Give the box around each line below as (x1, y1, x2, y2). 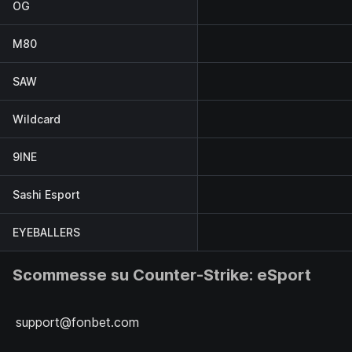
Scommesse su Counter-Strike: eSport (13, 266, 311, 284)
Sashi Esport (13, 187, 80, 201)
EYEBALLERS (13, 225, 80, 239)
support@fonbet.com (16, 314, 139, 330)
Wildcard (13, 112, 60, 126)
